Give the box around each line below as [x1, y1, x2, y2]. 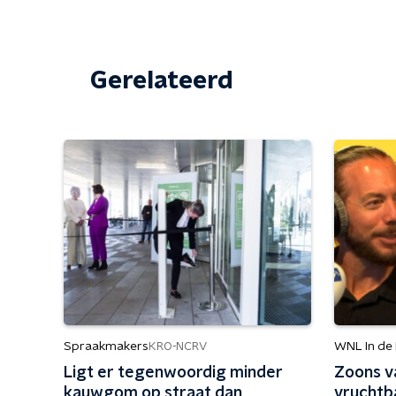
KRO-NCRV [148, 340, 207, 353]
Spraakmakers [64, 340, 148, 353]
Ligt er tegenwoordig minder [64, 365, 283, 381]
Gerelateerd [90, 69, 233, 94]
